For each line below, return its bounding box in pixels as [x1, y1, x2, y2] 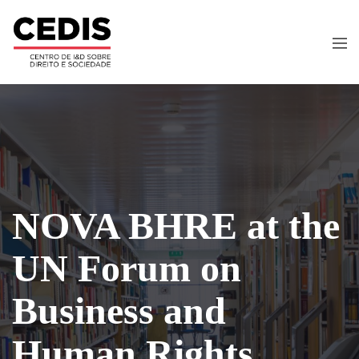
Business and [12, 288, 226, 332]
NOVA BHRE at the [12, 204, 340, 247]
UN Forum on [12, 246, 241, 289]
